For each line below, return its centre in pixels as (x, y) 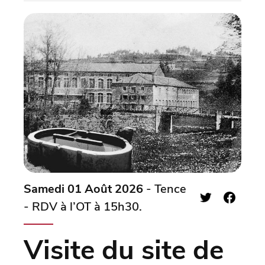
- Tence (165, 189)
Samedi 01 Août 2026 (83, 189)
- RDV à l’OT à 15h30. (83, 206)
